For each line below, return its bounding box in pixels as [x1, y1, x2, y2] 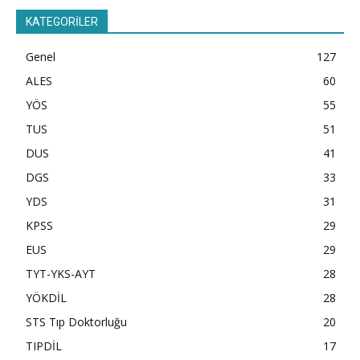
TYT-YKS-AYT [26, 265, 96, 281]
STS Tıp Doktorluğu [26, 313, 127, 329]
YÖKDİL [26, 289, 67, 305]
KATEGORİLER [26, 14, 98, 28]
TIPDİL [26, 337, 62, 354]
